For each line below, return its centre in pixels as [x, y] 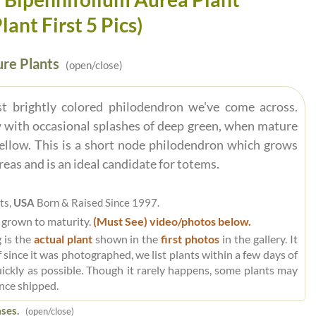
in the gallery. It [259, 239]
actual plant [63, 239]
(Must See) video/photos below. [171, 221]
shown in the [127, 239]
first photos [190, 239]
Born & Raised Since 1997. [97, 202]
